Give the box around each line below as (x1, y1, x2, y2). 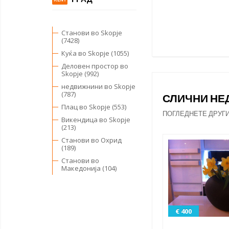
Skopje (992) (61, 69, 99, 79)
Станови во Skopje (61, 28, 122, 38)
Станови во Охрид (61, 135, 122, 145)
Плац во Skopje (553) (61, 102, 126, 112)
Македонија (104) (61, 164, 117, 173)
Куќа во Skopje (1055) (61, 49, 129, 58)
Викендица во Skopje (61, 115, 130, 125)
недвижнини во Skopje (61, 82, 135, 91)
